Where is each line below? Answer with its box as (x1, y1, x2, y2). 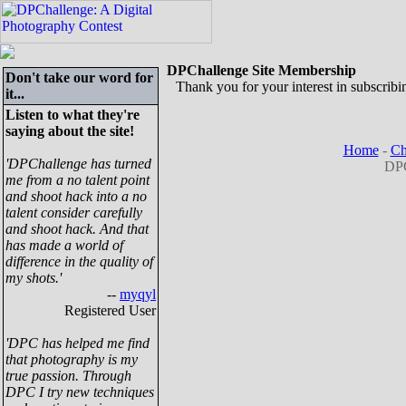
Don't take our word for (5, 70, 153, 85)
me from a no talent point (5, 172, 150, 188)
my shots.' (5, 270, 62, 285)
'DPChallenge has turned (5, 156, 151, 171)
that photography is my (5, 352, 138, 367)
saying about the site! (5, 123, 134, 139)
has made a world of (5, 237, 123, 253)
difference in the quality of (5, 254, 153, 269)
